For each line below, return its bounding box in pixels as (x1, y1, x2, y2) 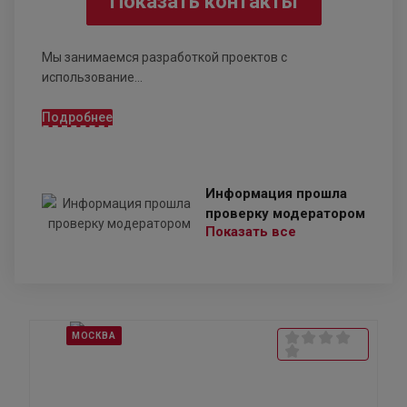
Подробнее (42, 110, 113, 125)
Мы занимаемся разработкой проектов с (42, 50, 287, 65)
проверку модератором (205, 205, 365, 223)
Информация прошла (205, 185, 347, 203)
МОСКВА (72, 331, 116, 342)
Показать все (205, 223, 296, 241)
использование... (42, 70, 143, 85)
